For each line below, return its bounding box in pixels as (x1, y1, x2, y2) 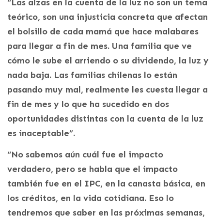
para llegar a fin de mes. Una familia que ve (7, 41, 192, 52)
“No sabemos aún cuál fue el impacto (7, 149, 163, 160)
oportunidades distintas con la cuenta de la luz (7, 113, 203, 124)
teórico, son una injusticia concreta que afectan (7, 12, 208, 23)
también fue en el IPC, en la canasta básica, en (7, 178, 205, 189)
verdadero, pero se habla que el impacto (7, 164, 178, 175)
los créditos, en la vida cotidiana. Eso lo (7, 193, 174, 204)
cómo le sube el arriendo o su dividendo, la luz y (7, 55, 209, 66)
